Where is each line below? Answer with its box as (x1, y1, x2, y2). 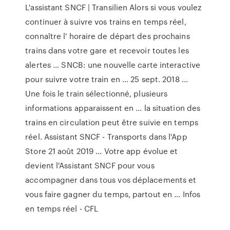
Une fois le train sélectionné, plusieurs (25, 88, 168, 99)
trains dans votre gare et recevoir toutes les (25, 45, 189, 56)
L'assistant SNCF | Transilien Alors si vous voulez (25, 2, 202, 13)
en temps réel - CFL (25, 203, 99, 214)
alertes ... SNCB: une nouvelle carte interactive (25, 59, 201, 70)
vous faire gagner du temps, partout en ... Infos (25, 188, 201, 200)
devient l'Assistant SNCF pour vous (25, 160, 155, 171)
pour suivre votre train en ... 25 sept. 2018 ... (25, 73, 188, 85)
